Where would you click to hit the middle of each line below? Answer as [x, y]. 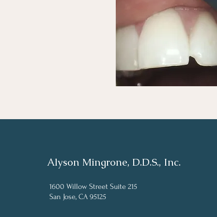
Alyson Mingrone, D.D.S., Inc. [114, 162]
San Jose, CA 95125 [78, 197]
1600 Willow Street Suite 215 [94, 186]
